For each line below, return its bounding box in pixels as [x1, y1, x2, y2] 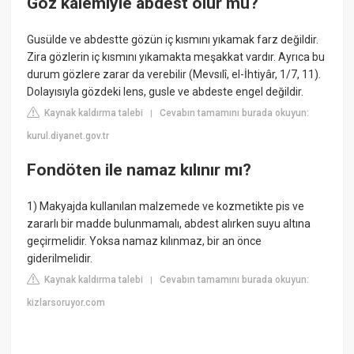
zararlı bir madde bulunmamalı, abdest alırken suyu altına [27, 217, 311, 230]
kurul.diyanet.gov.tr [27, 130, 110, 141]
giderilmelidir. [27, 251, 93, 265]
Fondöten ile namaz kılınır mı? [27, 160, 252, 180]
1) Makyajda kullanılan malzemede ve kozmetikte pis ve [27, 199, 305, 213]
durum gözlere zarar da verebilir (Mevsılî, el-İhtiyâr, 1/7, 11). [27, 67, 322, 81]
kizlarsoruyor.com [27, 296, 106, 308]
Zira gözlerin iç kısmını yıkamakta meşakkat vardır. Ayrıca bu [27, 50, 326, 63]
